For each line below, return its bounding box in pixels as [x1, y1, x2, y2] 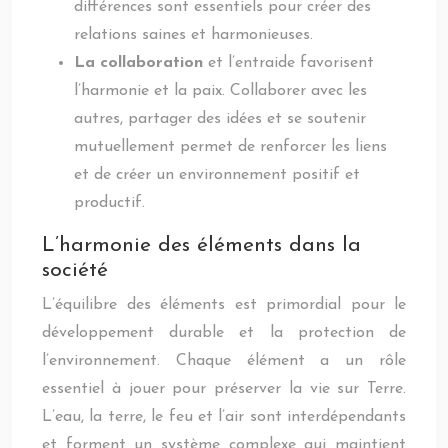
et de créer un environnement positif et [74, 167, 360, 183]
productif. [74, 195, 145, 211]
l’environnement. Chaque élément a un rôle [42, 353, 406, 369]
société [42, 260, 108, 281]
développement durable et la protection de [42, 325, 406, 341]
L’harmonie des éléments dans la [42, 235, 361, 256]
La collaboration [74, 55, 208, 71]
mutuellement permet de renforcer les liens [74, 139, 387, 155]
